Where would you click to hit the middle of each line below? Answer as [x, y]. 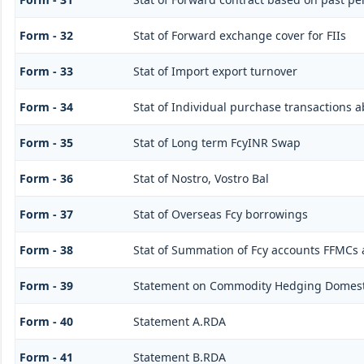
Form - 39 [46, 285]
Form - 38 [46, 249]
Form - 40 [46, 321]
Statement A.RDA [179, 321]
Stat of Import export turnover [215, 71]
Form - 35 [46, 142]
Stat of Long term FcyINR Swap [217, 142]
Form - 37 [46, 214]
